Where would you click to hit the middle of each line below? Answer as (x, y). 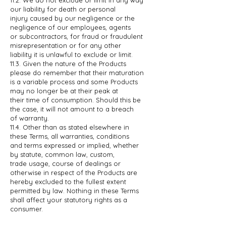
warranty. (34, 118)
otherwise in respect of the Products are (74, 172)
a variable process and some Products (77, 81)
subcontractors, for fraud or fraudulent (81, 36)
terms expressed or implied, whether (81, 145)
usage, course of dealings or (75, 163)
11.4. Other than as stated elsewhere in (70, 127)
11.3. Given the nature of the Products (68, 63)
